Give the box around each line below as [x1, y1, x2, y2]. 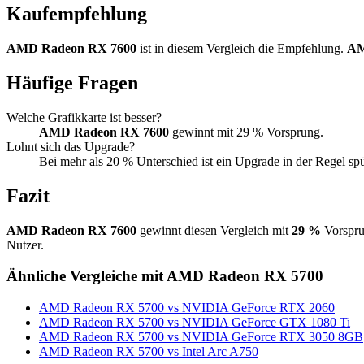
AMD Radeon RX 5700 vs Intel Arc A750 [39, 344, 258, 358]
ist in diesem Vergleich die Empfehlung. [136, 41, 347, 55]
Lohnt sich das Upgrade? [6, 139, 135, 154]
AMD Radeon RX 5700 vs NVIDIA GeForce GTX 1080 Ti [39, 315, 350, 329]
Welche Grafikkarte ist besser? [6, 110, 162, 124]
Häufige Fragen [6, 71, 138, 93]
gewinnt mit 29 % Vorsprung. [169, 124, 323, 139]
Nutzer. [6, 237, 44, 252]
